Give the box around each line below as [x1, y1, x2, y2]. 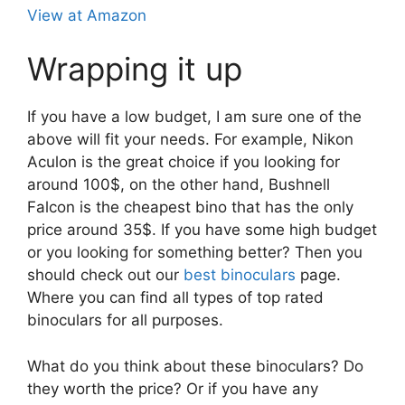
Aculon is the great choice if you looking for [27, 153, 340, 171]
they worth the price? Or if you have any [27, 379, 318, 398]
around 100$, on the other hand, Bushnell [27, 175, 330, 193]
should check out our [27, 266, 179, 284]
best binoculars [179, 266, 296, 284]
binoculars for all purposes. [27, 311, 223, 329]
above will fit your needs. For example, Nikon [27, 130, 353, 148]
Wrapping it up [27, 50, 242, 88]
